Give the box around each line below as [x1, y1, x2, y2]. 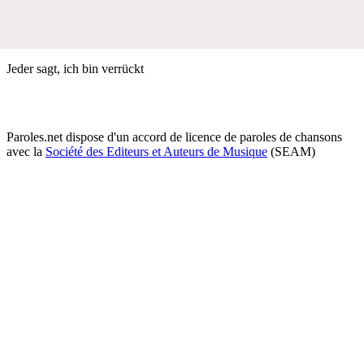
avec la [6, 144, 45, 158]
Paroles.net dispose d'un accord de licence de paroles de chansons [6, 129, 342, 144]
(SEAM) [267, 144, 315, 158]
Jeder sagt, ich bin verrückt [6, 61, 144, 76]
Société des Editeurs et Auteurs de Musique [45, 144, 267, 158]
